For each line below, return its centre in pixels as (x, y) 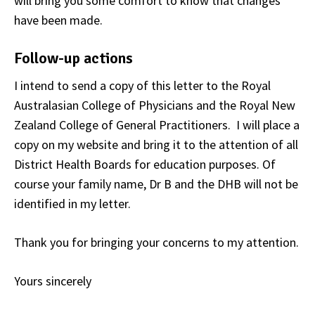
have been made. (58, 20)
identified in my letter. (72, 203)
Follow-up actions (73, 58)
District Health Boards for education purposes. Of (145, 164)
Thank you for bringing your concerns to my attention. (156, 242)
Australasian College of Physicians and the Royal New (155, 105)
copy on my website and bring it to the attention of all (156, 144)
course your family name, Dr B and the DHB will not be (156, 184)
